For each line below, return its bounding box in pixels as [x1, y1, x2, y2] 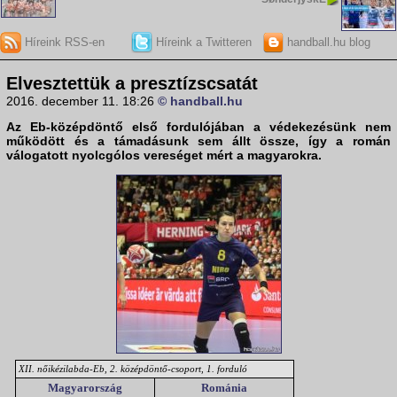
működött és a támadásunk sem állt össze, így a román [6, 134, 391, 149]
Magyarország [48, 381, 122, 395]
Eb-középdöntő [30, 120, 123, 135]
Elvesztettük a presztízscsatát [6, 74, 258, 94]
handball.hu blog [283, 35, 370, 49]
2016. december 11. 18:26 [6, 94, 158, 109]
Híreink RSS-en [21, 35, 105, 49]
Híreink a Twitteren [152, 35, 252, 49]
